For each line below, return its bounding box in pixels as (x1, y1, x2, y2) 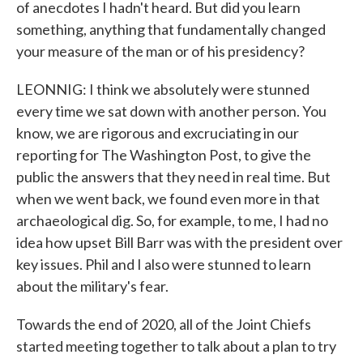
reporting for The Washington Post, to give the (16, 146, 311, 164)
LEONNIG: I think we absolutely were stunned (16, 80, 310, 98)
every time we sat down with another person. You (16, 102, 327, 120)
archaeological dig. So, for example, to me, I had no (16, 211, 328, 229)
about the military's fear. (16, 277, 169, 295)
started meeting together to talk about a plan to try (16, 337, 336, 355)
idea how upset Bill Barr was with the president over (16, 233, 343, 251)
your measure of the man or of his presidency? (16, 42, 305, 60)
